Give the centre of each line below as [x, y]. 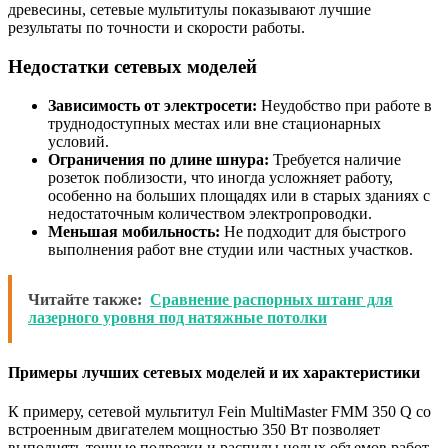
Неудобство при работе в [344, 105]
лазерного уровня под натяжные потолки [177, 317]
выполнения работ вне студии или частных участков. [230, 249]
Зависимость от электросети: [152, 105]
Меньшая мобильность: [134, 231]
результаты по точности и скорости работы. [156, 28]
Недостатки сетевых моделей [132, 66]
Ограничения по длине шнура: [158, 159]
